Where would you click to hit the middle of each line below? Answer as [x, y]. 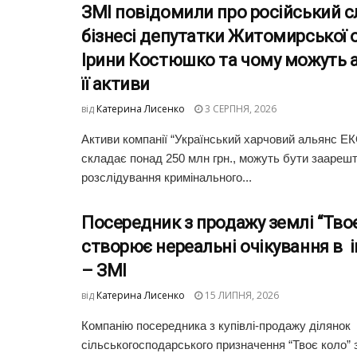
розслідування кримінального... [167, 178]
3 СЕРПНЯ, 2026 [239, 109]
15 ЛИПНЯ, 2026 [241, 296]
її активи [116, 84]
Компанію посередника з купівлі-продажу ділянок [216, 326]
